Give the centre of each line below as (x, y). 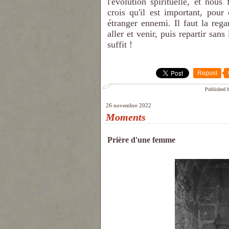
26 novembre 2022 (129, 105)
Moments (126, 117)
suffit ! (120, 44)
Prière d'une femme (141, 140)
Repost (207, 73)
